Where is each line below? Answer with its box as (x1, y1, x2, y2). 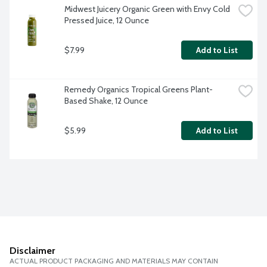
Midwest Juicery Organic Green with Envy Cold (64, 4, 230, 15)
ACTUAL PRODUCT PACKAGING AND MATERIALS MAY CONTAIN (10, 256, 218, 266)
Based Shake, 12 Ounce (64, 95, 148, 107)
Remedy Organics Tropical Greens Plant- (64, 84, 213, 95)
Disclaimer (10, 245, 55, 257)
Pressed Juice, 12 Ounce (64, 15, 149, 26)
